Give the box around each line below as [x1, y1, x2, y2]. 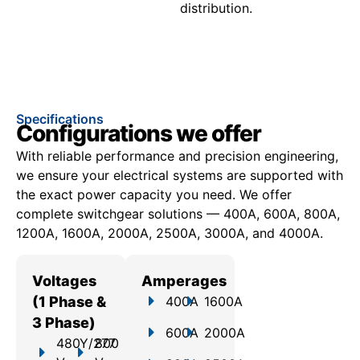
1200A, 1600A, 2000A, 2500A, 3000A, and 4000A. [16, 225, 323, 242]
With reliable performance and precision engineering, [16, 148, 338, 165]
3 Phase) [32, 313, 96, 331]
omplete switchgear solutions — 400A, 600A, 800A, [23, 206, 340, 223]
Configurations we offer [16, 120, 261, 148]
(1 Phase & [32, 292, 106, 310]
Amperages [141, 272, 227, 289]
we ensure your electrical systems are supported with [16, 167, 343, 184]
